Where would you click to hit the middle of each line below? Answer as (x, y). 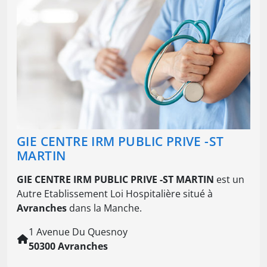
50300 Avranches (68, 246)
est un (229, 179)
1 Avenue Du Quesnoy (78, 232)
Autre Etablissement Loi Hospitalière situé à (115, 193)
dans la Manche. (104, 208)
